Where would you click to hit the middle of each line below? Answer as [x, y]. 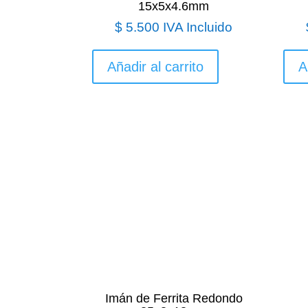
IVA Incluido [198, 27]
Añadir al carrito [156, 66]
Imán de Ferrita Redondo [174, 298]
